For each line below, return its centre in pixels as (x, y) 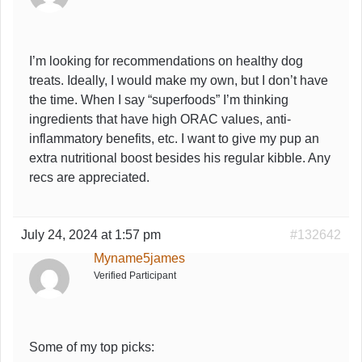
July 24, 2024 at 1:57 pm (91, 234)
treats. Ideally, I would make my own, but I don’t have (179, 80)
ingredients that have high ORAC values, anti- (160, 119)
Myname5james (139, 258)
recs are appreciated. (89, 177)
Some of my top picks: (92, 347)
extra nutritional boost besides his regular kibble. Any (180, 158)
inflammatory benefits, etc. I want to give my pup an (174, 138)
